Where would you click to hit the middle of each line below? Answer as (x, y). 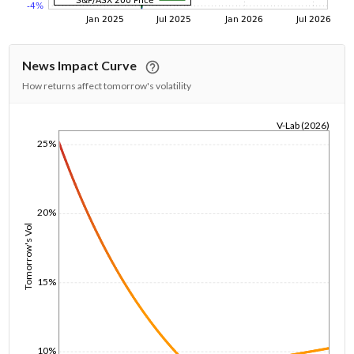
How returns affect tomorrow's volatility (107, 86)
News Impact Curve (80, 65)
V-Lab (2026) (303, 125)
